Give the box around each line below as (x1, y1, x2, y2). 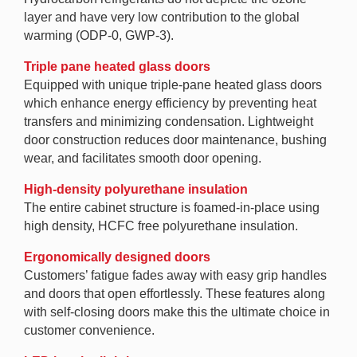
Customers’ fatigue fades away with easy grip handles (24, 269, 327, 282)
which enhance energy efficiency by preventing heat (24, 96, 316, 110)
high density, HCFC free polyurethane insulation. (24, 219, 298, 233)
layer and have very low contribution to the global (24, 10, 300, 24)
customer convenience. (24, 324, 155, 337)
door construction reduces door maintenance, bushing (24, 133, 327, 147)
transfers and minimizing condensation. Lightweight (24, 115, 313, 128)
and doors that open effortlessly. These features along (24, 287, 325, 300)
